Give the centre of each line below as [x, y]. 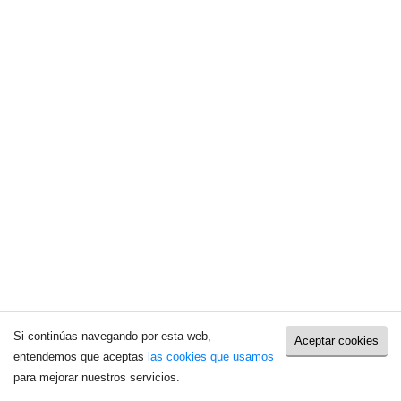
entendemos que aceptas [81, 357]
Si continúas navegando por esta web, [112, 336]
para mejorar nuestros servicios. [97, 377]
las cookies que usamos [211, 357]
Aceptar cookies [337, 341]
